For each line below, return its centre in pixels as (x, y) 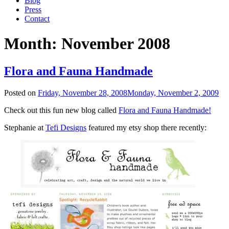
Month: (33, 44)
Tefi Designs (66, 127)
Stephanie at (25, 127)
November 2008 (116, 44)
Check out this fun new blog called (61, 110)
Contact (37, 19)
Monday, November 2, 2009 (173, 93)
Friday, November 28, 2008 (83, 93)
